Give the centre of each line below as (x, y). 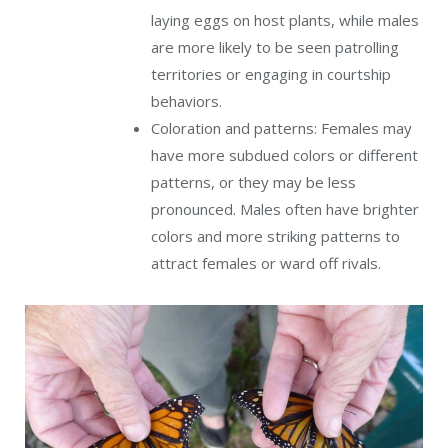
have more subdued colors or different (284, 155)
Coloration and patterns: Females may (281, 128)
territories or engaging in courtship (271, 74)
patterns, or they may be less (253, 182)
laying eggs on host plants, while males (285, 20)
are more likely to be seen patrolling (275, 47)
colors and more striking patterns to (275, 236)
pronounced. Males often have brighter (285, 209)
